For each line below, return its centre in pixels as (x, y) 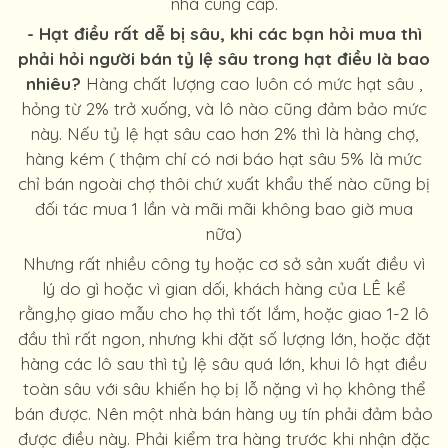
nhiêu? (53, 83)
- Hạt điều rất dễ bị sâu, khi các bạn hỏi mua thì (224, 33)
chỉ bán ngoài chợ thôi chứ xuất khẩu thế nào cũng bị (224, 183)
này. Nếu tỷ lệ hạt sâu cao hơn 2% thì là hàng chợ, (224, 133)
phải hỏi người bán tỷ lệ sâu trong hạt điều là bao (224, 58)
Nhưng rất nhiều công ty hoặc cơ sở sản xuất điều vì (224, 263)
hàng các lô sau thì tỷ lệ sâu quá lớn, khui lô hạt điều (224, 363)
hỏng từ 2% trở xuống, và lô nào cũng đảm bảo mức (224, 108)
